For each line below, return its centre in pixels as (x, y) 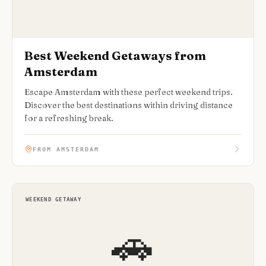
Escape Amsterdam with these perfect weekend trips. (129, 92)
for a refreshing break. (69, 118)
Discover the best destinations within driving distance (129, 105)
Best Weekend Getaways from (115, 56)
